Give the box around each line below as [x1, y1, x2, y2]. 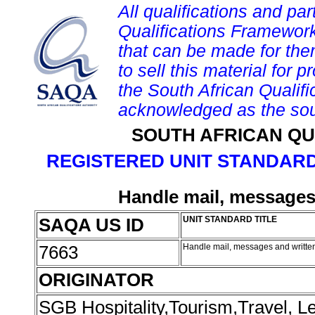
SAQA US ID [39, 214, 144, 236]
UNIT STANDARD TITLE [183, 214, 277, 224]
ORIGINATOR [39, 269, 154, 290]
